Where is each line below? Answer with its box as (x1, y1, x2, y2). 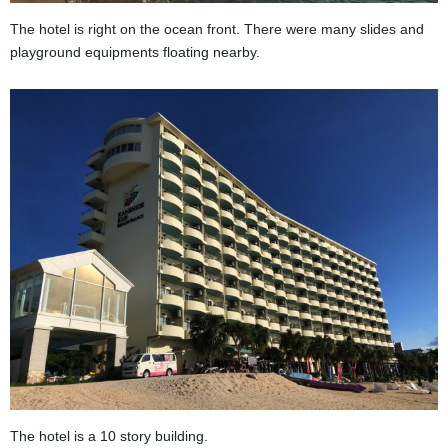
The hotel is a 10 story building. (10, 427, 208, 444)
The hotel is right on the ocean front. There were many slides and (10, 20, 424, 37)
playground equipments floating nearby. (10, 43, 260, 60)
